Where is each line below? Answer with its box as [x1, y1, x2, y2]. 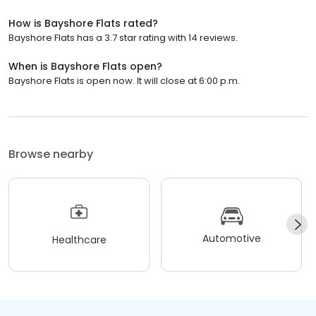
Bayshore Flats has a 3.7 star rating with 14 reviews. [8, 30, 238, 44]
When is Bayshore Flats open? [8, 59, 162, 73]
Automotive [202, 231, 261, 246]
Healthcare [51, 233, 107, 248]
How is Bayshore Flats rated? [8, 16, 158, 30]
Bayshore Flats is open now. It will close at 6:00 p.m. [8, 73, 240, 87]
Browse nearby [8, 145, 93, 162]
